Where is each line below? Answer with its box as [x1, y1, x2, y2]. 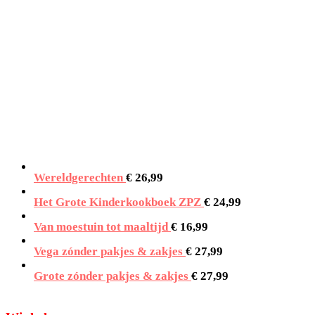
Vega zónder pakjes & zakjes [34, 244, 183, 258]
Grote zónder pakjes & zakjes [34, 269, 188, 283]
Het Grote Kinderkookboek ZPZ [34, 195, 201, 209]
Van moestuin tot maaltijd [34, 219, 168, 233]
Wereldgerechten [34, 170, 123, 184]
